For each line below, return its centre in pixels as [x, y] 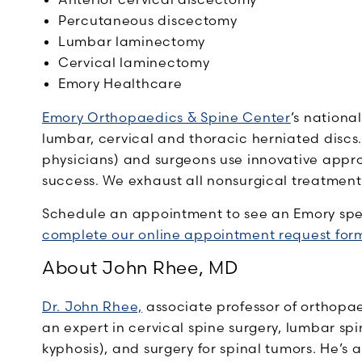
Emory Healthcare [120, 83]
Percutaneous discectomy [148, 20]
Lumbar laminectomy [132, 41]
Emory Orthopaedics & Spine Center [166, 117]
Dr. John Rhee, [93, 306]
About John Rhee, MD [140, 268]
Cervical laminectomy [134, 62]
